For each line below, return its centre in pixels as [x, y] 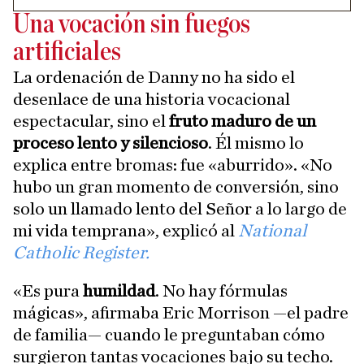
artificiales [67, 52]
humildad [119, 291]
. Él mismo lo [256, 143]
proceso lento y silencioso [110, 143]
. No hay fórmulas [221, 291]
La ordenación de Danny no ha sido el [154, 77]
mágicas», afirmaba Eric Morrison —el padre [181, 313]
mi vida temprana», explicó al [126, 231]
